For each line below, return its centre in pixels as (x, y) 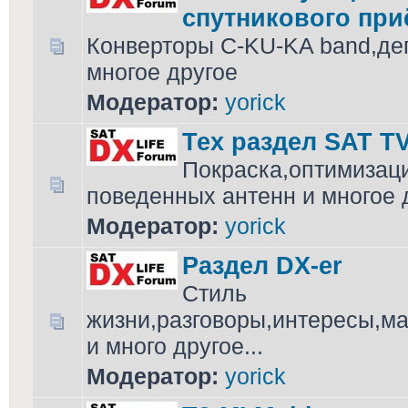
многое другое (162, 72)
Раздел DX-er (262, 265)
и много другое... (175, 346)
